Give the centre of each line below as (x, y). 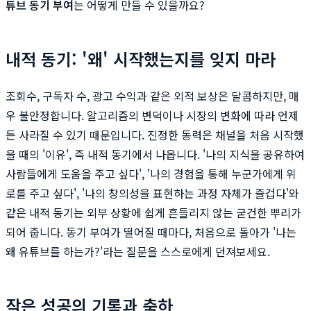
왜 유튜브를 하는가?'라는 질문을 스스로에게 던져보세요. (138, 251)
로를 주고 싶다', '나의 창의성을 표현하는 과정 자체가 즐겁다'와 (152, 193)
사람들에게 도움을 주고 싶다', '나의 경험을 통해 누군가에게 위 (151, 173)
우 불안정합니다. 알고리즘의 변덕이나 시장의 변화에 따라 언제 (152, 115)
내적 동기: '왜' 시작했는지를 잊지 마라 (141, 58)
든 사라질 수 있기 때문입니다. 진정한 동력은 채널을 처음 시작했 (155, 134)
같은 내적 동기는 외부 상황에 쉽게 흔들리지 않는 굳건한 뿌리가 (153, 212)
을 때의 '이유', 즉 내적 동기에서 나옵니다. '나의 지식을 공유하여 (155, 154)
